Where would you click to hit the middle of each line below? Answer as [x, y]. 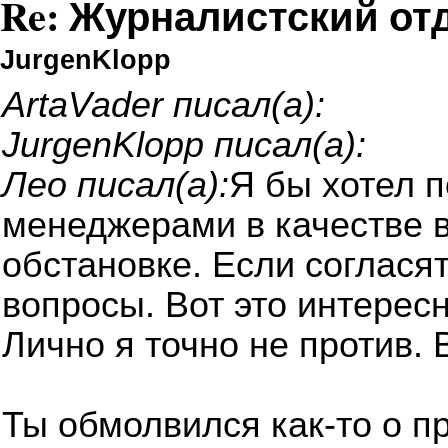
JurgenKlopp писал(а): [184, 144]
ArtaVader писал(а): [163, 104]
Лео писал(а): [115, 184]
